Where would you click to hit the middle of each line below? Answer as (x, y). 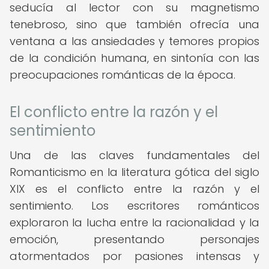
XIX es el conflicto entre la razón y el (134, 189)
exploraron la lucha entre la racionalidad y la (134, 222)
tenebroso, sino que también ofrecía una (134, 24)
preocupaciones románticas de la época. (122, 75)
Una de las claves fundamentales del (134, 155)
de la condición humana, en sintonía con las (134, 58)
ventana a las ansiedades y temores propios (134, 41)
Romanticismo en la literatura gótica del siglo (134, 172)
